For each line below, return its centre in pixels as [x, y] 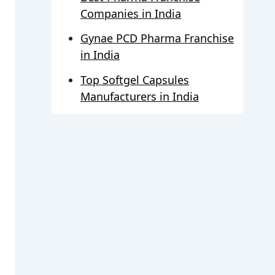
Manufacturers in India [140, 96]
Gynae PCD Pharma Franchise [157, 38]
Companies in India [131, 13]
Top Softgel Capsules [135, 79]
